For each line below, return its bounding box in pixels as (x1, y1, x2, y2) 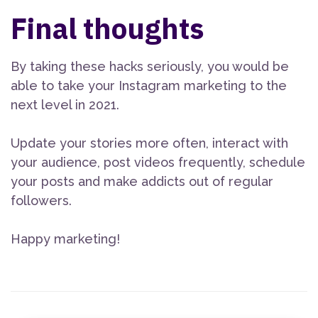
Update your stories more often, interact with (11, 136, 288, 151)
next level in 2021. (11, 97, 119, 113)
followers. (11, 193, 72, 209)
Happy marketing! (11, 231, 120, 247)
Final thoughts (11, 10, 204, 48)
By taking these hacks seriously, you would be (11, 59, 289, 75)
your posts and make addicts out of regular (11, 174, 273, 190)
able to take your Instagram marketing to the (11, 78, 287, 94)
